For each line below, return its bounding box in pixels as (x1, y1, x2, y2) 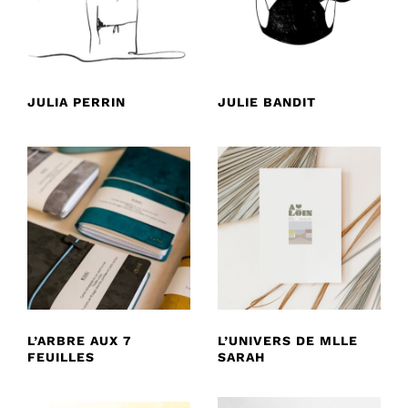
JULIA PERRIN (27, 94, 126, 109)
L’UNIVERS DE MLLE (218, 332, 358, 348)
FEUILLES (27, 349, 95, 364)
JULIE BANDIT (218, 94, 316, 109)
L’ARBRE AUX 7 (27, 332, 132, 348)
